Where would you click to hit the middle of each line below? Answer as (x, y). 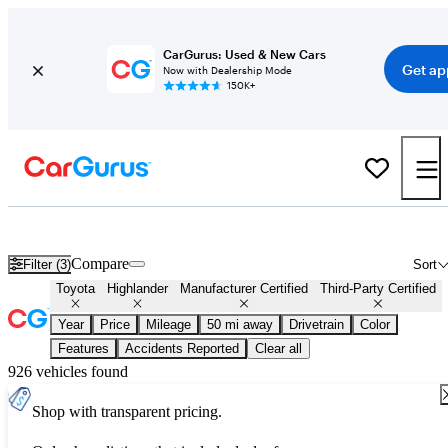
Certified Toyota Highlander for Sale (195, 229)
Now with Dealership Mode (227, 70)
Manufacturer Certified (244, 289)
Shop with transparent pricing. (127, 412)
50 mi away (240, 325)
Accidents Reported (182, 349)
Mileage (168, 325)
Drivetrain (316, 325)
